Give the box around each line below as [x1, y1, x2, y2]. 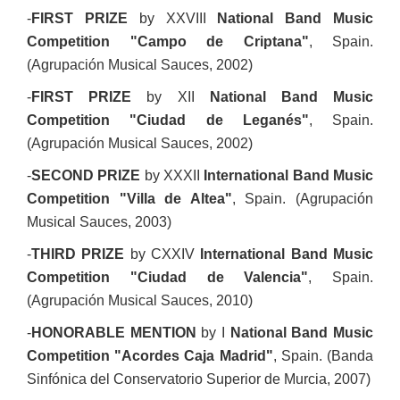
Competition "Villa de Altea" [27, 191, 232, 206]
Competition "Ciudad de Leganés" [27, 112, 309, 128]
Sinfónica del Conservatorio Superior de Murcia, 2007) [27, 371, 371, 387]
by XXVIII [127, 11, 218, 26]
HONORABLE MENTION [31, 325, 196, 340]
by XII [131, 89, 210, 104]
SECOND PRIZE [31, 168, 141, 183]
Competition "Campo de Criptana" [27, 34, 309, 49]
